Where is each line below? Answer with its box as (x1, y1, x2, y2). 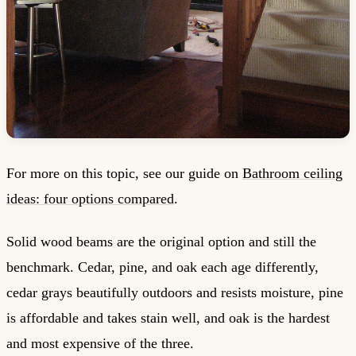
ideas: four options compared (6, 190, 174, 207)
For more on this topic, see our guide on (6, 164, 242, 181)
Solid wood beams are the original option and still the (6, 234, 316, 250)
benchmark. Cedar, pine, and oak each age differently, (6, 259, 319, 276)
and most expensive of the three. (6, 335, 194, 352)
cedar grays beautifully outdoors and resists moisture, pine (6, 284, 343, 301)
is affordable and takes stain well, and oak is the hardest (6, 310, 330, 327)
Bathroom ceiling (242, 164, 342, 181)
